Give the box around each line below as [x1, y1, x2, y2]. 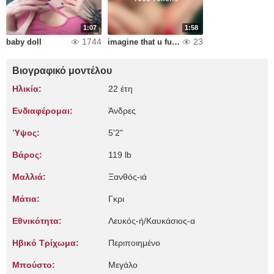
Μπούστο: [12, 260, 55, 270]
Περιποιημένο [108, 238, 160, 248]
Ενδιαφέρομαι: [12, 106, 73, 116]
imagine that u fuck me [172, 37, 180, 46]
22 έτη [108, 84, 133, 94]
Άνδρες [108, 106, 136, 116]
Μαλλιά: [12, 172, 46, 182]
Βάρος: [12, 150, 42, 160]
